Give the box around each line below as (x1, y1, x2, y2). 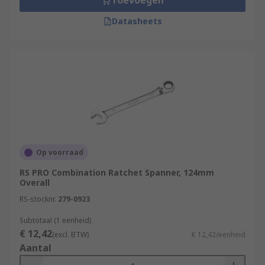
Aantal (20, 241, 51, 254)
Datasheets (111, 15, 162, 27)
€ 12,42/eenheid (192, 230, 245, 240)
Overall (20, 177, 50, 188)
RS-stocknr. (20, 194, 56, 204)
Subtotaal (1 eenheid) (20, 215, 91, 225)
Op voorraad (36, 147, 83, 157)
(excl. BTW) (52, 230, 89, 240)
